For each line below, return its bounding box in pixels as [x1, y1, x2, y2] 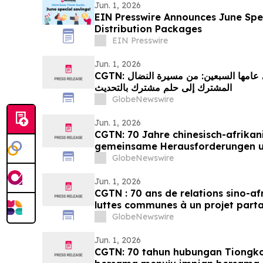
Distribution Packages [94, 23, 202, 35]
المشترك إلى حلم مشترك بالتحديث [94, 82, 232, 94]
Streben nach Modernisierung [94, 152, 237, 164]
